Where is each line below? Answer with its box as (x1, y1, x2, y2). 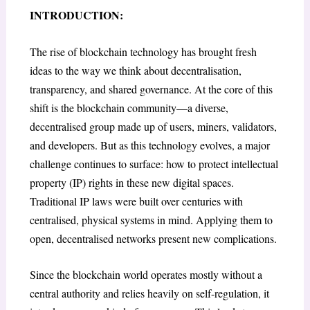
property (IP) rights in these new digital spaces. (29, 174, 234, 190)
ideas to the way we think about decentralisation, (29, 62, 241, 77)
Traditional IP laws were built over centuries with (29, 193, 243, 208)
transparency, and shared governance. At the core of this (29, 81, 273, 96)
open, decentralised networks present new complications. (29, 230, 277, 246)
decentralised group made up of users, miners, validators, (29, 118, 277, 134)
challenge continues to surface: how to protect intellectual (29, 156, 278, 171)
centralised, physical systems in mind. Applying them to (29, 212, 273, 227)
